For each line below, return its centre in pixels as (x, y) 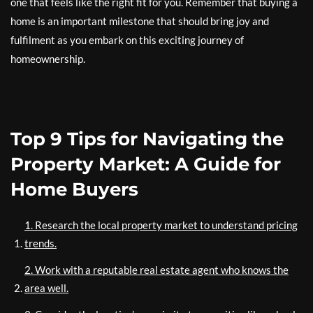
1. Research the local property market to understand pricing (161, 225)
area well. (46, 288)
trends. (41, 243)
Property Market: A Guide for (146, 164)
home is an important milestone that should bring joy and (140, 21)
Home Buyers (74, 189)
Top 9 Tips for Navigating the (147, 139)
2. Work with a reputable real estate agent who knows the (156, 270)
